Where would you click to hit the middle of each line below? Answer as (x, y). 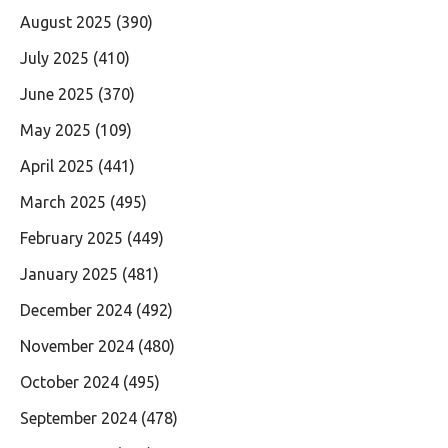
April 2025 (57, 165)
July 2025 (54, 57)
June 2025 (57, 93)
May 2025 (55, 129)
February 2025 (71, 237)
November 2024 (77, 345)
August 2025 (66, 21)
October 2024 (69, 381)
